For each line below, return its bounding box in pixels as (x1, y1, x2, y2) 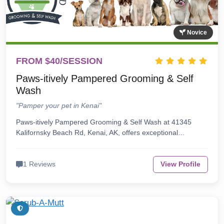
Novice (185, 29, 207, 36)
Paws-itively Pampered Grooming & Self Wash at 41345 (16, 118, 192, 126)
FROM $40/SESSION (16, 56, 103, 66)
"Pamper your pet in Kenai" (16, 101, 102, 110)
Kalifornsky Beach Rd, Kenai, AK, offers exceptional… (16, 128, 185, 137)
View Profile (160, 160, 200, 168)
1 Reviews (23, 160, 56, 168)
